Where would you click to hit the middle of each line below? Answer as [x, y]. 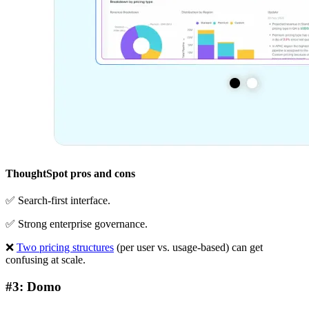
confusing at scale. [46, 260]
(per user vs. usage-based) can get [188, 248]
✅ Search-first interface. [58, 201]
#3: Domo [33, 286]
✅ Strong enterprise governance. [77, 224]
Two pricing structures [65, 248]
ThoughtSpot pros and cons [70, 173]
